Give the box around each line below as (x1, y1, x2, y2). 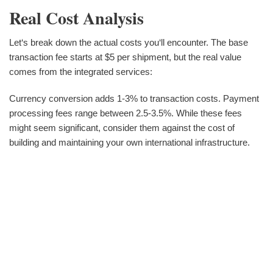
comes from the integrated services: (9, 66, 152, 77)
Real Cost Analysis (9, 5, 144, 31)
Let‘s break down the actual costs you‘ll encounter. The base (9, 37, 248, 48)
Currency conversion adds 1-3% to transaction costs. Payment (9, 93, 259, 104)
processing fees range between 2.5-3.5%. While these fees (9, 108, 242, 119)
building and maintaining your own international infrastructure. (9, 137, 250, 148)
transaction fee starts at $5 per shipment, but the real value (9, 52, 241, 63)
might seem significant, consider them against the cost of (9, 122, 235, 133)
